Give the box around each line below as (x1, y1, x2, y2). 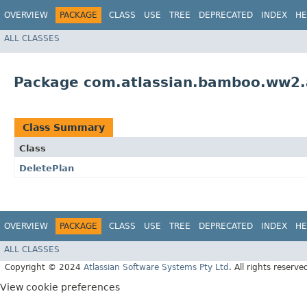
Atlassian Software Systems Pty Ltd (84, 262, 229, 272)
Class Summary (23, 122, 105, 134)
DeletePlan (19, 163, 74, 174)
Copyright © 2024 (5, 262, 84, 272)
